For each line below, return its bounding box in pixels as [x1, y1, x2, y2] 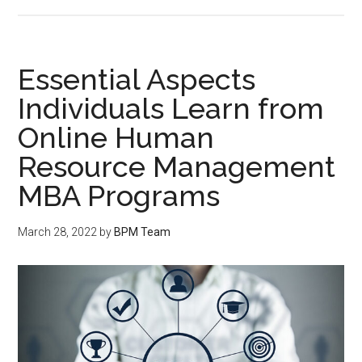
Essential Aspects [18, 62, 256, 97]
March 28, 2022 [18, 225, 98, 239]
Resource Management [18, 149, 336, 184]
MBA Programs [18, 179, 221, 213]
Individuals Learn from [18, 91, 325, 126]
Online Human [18, 120, 215, 155]
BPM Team [114, 225, 171, 239]
